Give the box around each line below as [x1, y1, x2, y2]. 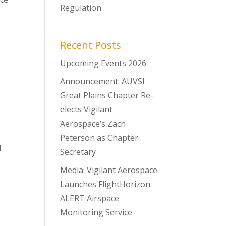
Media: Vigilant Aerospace [60, 164, 158, 176]
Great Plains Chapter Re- [60, 90, 154, 101]
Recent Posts [60, 38, 122, 52]
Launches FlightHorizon [60, 179, 151, 190]
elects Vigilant [60, 104, 113, 115]
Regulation [60, 2, 102, 13]
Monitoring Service [60, 207, 133, 218]
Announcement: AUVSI [60, 76, 145, 87]
